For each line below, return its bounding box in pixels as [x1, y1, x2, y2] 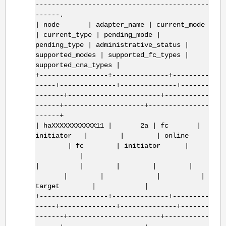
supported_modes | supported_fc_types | [35, 50, 189, 59]
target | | [35, 182, 148, 190]
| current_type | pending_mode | [35, 30, 160, 39]
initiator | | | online [35, 131, 189, 140]
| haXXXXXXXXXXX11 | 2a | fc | [35, 121, 201, 130]
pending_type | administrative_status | [35, 40, 189, 49]
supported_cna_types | [35, 61, 120, 69]
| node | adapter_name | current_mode [35, 20, 205, 29]
